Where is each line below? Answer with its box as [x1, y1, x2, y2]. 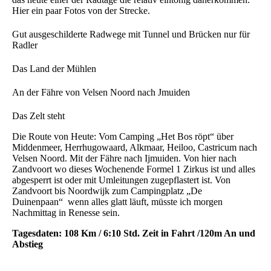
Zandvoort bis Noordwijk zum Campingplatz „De [12, 185, 202, 196]
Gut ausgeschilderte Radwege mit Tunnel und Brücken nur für [12, 28, 250, 39]
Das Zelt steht [12, 110, 65, 121]
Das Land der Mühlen [12, 63, 96, 74]
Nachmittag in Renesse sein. [12, 207, 120, 218]
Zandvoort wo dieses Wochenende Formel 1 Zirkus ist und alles [12, 163, 255, 174]
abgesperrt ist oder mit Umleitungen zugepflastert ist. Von [12, 174, 230, 185]
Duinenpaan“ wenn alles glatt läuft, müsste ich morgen [12, 196, 223, 207]
